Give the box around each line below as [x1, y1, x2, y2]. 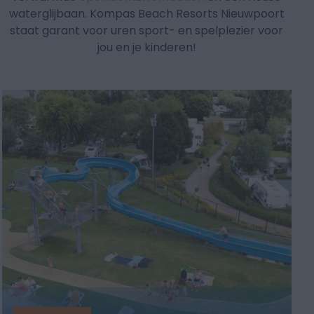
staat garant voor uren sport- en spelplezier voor [10, 22, 284, 39]
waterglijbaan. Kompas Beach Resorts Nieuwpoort [8, 6, 285, 22]
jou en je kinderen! [97, 39, 196, 56]
